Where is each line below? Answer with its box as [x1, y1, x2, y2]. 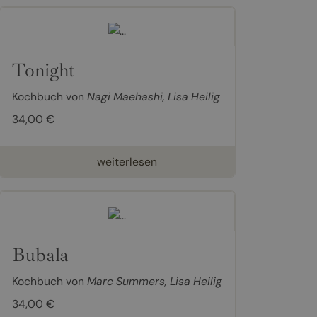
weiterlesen [96, 154, 157, 170]
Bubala [11, 242, 69, 267]
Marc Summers [86, 273, 165, 289]
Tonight [11, 58, 75, 83]
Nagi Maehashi [86, 89, 163, 105]
